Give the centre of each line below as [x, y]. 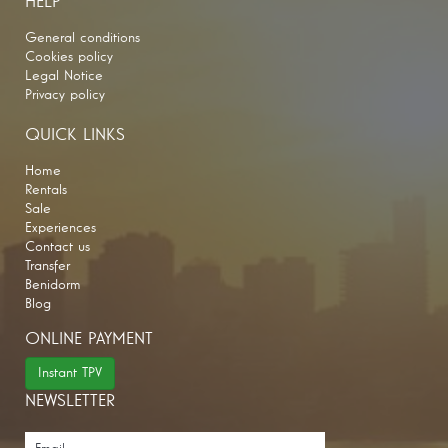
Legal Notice [64, 76]
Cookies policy [69, 57]
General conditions [82, 38]
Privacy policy [65, 95]
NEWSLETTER [70, 402]
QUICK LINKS [75, 136]
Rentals [46, 190]
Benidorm [53, 285]
